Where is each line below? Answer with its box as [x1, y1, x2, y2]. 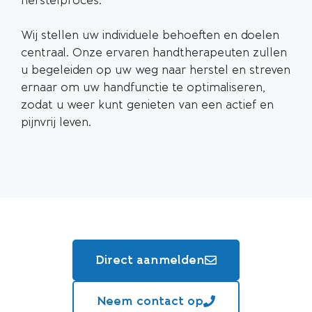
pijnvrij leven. [21, 115, 91, 130]
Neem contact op [97, 293, 203, 308]
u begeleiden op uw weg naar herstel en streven [21, 63, 290, 77]
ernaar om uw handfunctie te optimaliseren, [21, 80, 265, 95]
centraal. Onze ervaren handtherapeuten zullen [21, 45, 287, 60]
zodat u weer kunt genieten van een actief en [21, 97, 274, 112]
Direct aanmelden [95, 252, 205, 267]
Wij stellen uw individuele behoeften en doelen [21, 28, 279, 42]
